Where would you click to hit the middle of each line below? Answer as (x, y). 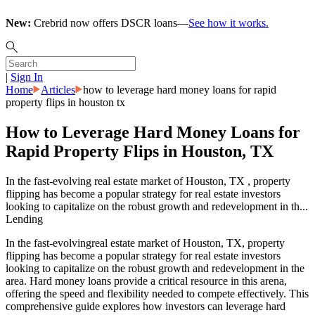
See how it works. (229, 23)
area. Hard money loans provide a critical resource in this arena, (146, 281)
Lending (24, 219)
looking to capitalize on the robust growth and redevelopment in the (155, 268)
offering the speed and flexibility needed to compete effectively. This (157, 293)
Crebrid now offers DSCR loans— (110, 23)
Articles (58, 90)
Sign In (27, 77)
